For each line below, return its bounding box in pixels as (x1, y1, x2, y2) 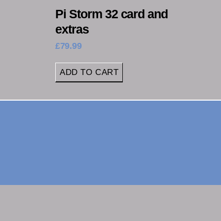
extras (55, 22, 89, 36)
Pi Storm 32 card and (55, 6, 168, 21)
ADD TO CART (60, 67, 119, 77)
